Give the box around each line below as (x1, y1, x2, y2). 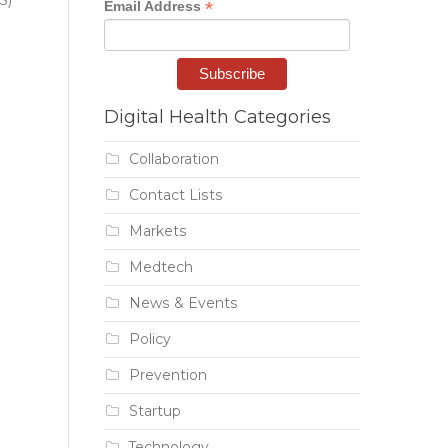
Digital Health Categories (103, 106, 331, 129)
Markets (128, 222, 187, 241)
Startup (128, 402, 181, 421)
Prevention (128, 366, 207, 385)
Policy (128, 330, 171, 349)
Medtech (128, 258, 193, 277)
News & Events (128, 294, 238, 313)
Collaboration (128, 150, 219, 169)
